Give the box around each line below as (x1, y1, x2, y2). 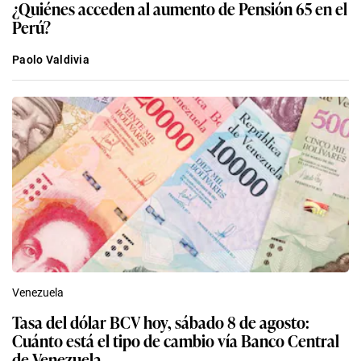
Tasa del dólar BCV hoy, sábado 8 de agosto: (12, 309, 309, 334)
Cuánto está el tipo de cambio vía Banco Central (12, 328, 339, 353)
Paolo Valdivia (12, 53, 89, 67)
